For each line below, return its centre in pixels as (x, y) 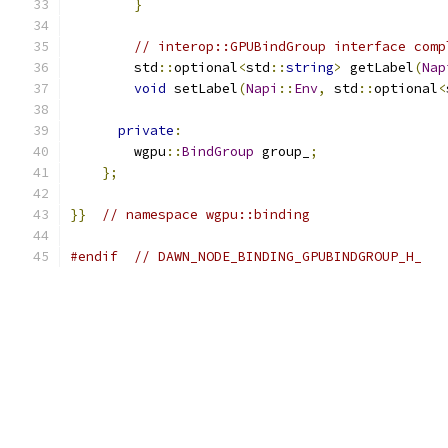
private (146, 130)
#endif (94, 256)
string (310, 67)
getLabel (378, 67)
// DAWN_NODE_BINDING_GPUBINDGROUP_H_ (278, 256)
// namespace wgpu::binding (206, 214)
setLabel (202, 88)
